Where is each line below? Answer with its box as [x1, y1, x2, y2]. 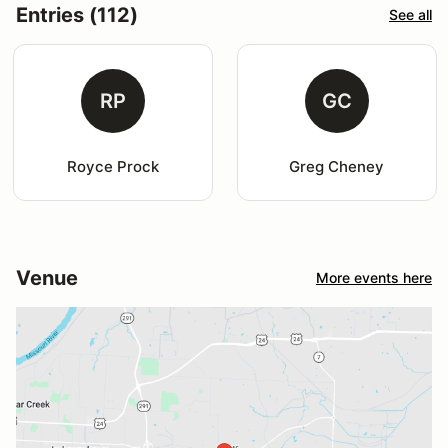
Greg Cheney [289, 156, 385, 176]
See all [389, 6, 432, 24]
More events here [316, 269, 432, 287]
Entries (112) [16, 2, 138, 27]
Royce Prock [66, 156, 159, 176]
